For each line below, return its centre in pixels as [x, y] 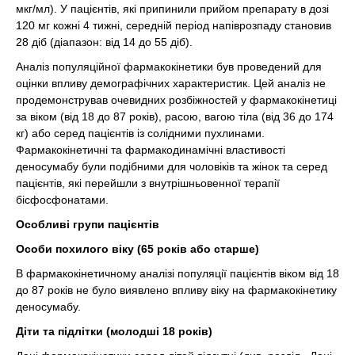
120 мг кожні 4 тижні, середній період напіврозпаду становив [174, 25]
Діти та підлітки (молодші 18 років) [114, 331]
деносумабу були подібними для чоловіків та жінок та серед [172, 166]
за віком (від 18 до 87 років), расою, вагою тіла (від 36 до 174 [175, 116]
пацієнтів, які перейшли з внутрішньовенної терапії [148, 183]
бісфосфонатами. [62, 200]
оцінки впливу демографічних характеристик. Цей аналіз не [171, 83]
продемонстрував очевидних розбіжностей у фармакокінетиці [176, 100]
